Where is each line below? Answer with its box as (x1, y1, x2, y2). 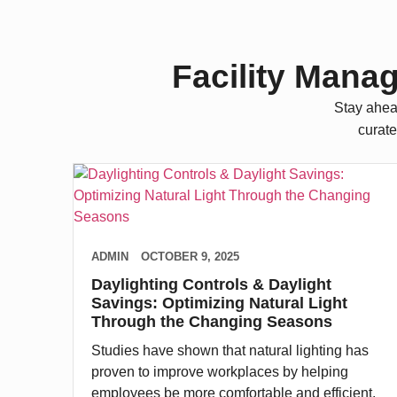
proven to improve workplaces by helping (91, 363, 348, 379)
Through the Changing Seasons (91, 312, 332, 331)
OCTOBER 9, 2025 (141, 249, 239, 263)
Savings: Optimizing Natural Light (91, 293, 347, 312)
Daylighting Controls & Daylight (91, 275, 331, 293)
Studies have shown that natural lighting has (91, 342, 369, 358)
